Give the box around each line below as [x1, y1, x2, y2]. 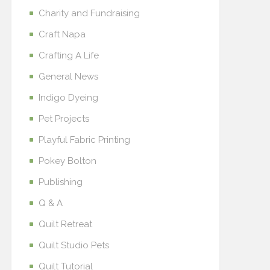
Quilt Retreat [39, 219, 92, 230]
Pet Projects [39, 113, 89, 124]
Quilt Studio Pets [39, 240, 109, 251]
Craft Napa [39, 29, 86, 40]
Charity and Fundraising [39, 8, 140, 19]
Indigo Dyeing [39, 92, 98, 103]
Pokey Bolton [39, 155, 96, 166]
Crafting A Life [39, 50, 99, 61]
